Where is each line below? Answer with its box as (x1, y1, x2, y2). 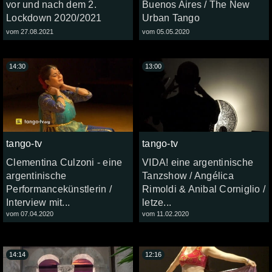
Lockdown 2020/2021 (6, 13, 102, 24)
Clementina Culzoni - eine (6, 157, 123, 168)
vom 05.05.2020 (142, 28, 189, 36)
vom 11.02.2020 (142, 209, 189, 217)
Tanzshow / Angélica (142, 170, 234, 181)
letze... (142, 197, 171, 208)
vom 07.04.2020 (6, 209, 53, 217)
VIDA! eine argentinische (142, 157, 253, 168)
